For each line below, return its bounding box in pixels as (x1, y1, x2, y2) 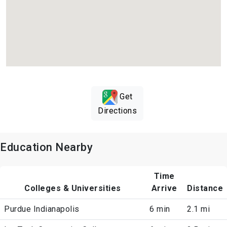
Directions (98, 106, 137, 116)
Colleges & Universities (24, 183, 121, 194)
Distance (187, 183, 223, 194)
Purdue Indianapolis (4, 204, 80, 214)
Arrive (151, 183, 177, 194)
